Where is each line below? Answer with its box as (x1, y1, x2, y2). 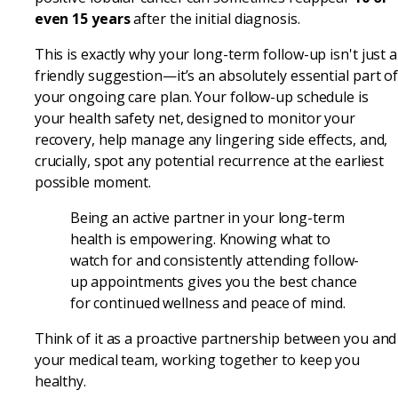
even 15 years (34, 8, 131, 28)
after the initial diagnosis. (130, 8, 300, 28)
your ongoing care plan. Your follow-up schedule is (34, 86, 369, 107)
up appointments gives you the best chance (69, 271, 357, 291)
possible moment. (34, 171, 152, 192)
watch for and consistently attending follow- (69, 250, 360, 270)
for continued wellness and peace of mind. (69, 292, 346, 313)
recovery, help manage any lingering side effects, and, (34, 129, 388, 149)
